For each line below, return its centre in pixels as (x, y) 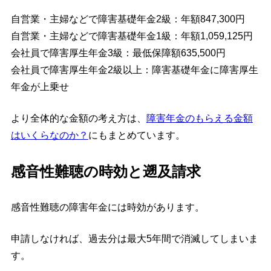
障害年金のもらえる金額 (199, 119)
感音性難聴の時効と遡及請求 (106, 172)
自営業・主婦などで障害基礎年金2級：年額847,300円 (128, 19)
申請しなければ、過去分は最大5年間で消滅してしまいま (134, 239)
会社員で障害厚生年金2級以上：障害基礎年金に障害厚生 (134, 70)
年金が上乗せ (40, 87)
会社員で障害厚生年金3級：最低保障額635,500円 (118, 53)
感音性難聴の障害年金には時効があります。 (107, 207)
